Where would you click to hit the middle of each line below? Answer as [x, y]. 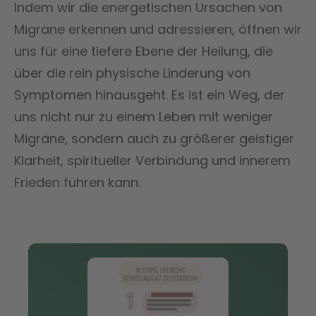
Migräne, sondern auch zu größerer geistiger [154, 138]
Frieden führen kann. [77, 182]
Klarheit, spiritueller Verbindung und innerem [152, 160]
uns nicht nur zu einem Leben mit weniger [144, 116]
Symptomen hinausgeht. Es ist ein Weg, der [150, 95]
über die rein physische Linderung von [132, 73]
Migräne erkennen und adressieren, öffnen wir [158, 29]
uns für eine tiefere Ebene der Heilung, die [144, 51]
